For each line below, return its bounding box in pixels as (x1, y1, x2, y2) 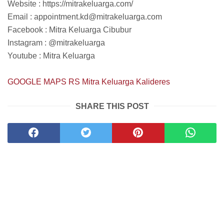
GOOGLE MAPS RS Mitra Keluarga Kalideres (7, 77, 170, 86)
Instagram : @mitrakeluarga (7, 38, 105, 47)
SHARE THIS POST (75, 101, 149, 110)
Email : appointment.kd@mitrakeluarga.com (7, 12, 162, 21)
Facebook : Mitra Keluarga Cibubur (7, 25, 131, 34)
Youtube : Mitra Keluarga (7, 51, 95, 60)
